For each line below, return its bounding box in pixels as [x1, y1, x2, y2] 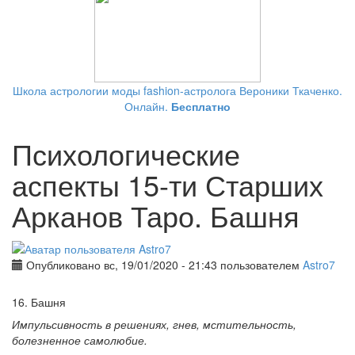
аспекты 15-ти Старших [12, 164, 323, 205]
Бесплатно [171, 98, 231, 115]
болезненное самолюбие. [12, 331, 147, 348]
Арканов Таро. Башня [12, 195, 300, 236]
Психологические [12, 133, 240, 174]
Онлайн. [124, 98, 171, 115]
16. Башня [12, 293, 66, 310]
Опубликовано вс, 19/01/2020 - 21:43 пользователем [23, 256, 303, 273]
